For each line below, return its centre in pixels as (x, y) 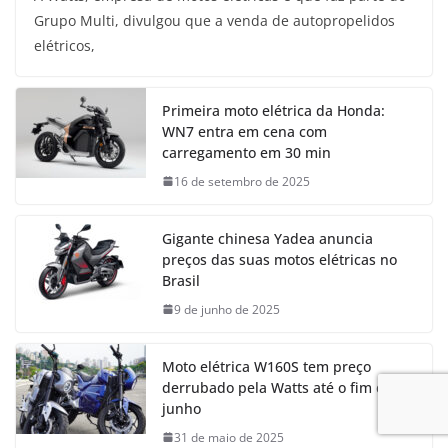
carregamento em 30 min (246, 152)
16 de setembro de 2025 (242, 181)
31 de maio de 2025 (229, 437)
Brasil (181, 280)
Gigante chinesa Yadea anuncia (267, 238)
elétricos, (64, 45)
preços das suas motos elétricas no (279, 259)
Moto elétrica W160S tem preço (266, 366)
